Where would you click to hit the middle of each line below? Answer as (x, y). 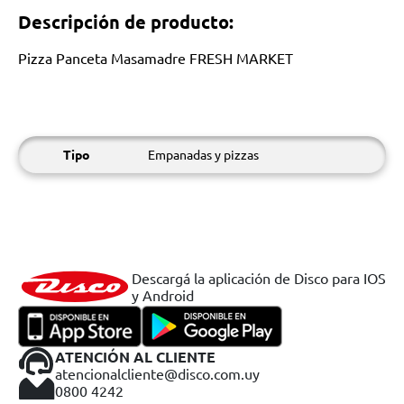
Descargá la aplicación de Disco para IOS (259, 278)
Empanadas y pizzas (203, 154)
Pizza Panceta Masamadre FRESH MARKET (156, 58)
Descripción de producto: (126, 22)
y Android (163, 295)
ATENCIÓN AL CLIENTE (135, 356)
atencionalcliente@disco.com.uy (157, 373)
